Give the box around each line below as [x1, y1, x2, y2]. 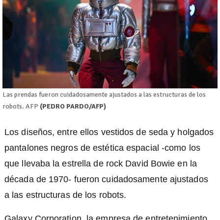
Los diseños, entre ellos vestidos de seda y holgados [4, 127, 214, 137]
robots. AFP [2, 102, 40, 110]
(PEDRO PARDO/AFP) [40, 102, 106, 110]
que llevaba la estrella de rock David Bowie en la [4, 158, 197, 168]
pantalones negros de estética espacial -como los [4, 142, 200, 153]
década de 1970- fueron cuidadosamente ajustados [4, 174, 208, 184]
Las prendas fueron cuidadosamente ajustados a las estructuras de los [2, 90, 206, 99]
